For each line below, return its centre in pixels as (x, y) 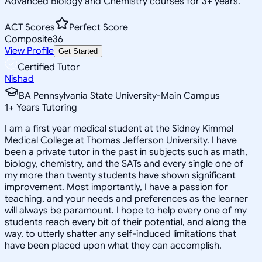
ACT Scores (30, 27)
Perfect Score (99, 27)
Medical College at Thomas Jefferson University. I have (121, 140)
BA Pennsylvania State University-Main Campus (119, 96)
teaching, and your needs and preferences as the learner (126, 199)
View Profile (29, 51)
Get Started (78, 51)
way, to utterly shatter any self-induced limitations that (120, 234)
